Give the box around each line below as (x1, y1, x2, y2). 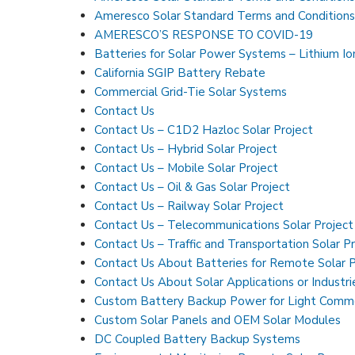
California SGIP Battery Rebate (94, 64, 266, 81)
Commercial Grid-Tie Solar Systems (94, 83, 288, 100)
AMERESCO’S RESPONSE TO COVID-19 (94, 26, 314, 43)
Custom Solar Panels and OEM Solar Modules (94, 311, 342, 328)
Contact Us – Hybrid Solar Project (94, 140, 278, 157)
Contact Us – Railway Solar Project (94, 197, 284, 214)
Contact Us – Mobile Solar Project (94, 159, 279, 176)
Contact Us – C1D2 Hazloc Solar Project (94, 121, 314, 138)
